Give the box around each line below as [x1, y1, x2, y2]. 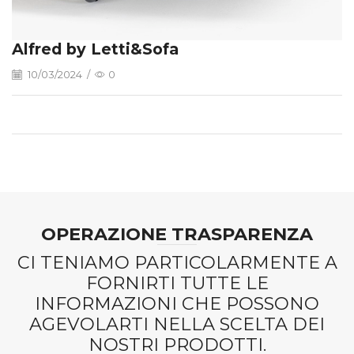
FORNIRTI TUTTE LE [85, 272, 269, 295]
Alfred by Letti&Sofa [12, 40, 179, 58]
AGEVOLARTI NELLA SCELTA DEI [29, 313, 325, 336]
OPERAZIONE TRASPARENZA [41, 223, 313, 246]
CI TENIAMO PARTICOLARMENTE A [17, 251, 337, 274]
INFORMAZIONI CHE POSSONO [35, 292, 319, 315]
